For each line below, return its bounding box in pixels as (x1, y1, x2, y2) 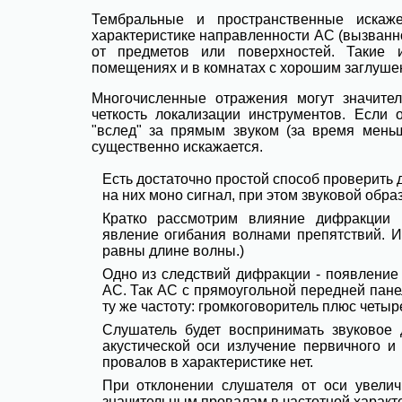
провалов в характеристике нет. (101, 354, 313, 370)
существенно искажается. (91, 139, 263, 154)
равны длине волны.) (101, 243, 244, 258)
